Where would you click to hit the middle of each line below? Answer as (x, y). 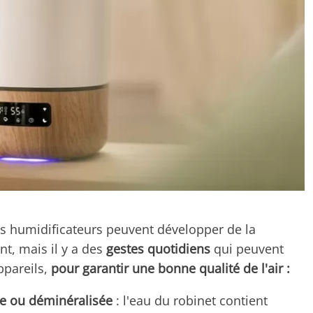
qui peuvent (247, 249)
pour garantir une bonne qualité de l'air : (170, 269)
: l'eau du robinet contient (190, 301)
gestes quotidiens (156, 249)
